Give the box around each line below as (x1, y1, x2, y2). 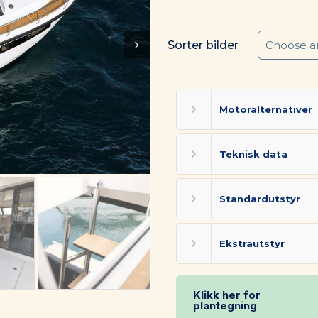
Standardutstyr (219, 193, 300, 204)
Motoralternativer (219, 104, 312, 115)
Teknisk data (219, 148, 287, 160)
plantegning (193, 299, 257, 312)
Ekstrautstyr (219, 238, 285, 249)
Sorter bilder (168, 38, 238, 52)
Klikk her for (193, 288, 261, 302)
